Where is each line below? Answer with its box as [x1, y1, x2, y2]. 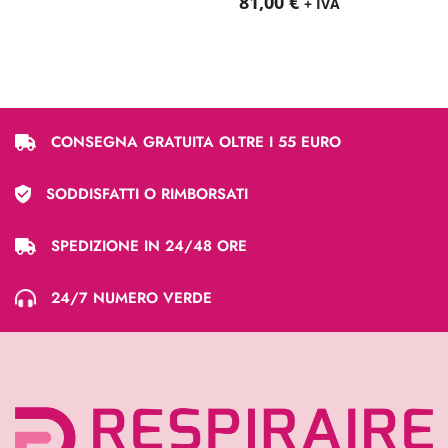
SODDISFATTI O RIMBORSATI [46, 183, 248, 206]
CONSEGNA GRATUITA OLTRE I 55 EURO [51, 131, 341, 154]
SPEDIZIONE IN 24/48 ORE [51, 235, 247, 258]
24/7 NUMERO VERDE [51, 287, 212, 310]
